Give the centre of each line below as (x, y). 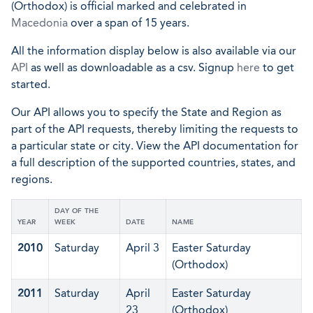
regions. (32, 179)
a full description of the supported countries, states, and (153, 162)
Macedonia (39, 23)
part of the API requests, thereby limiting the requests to (155, 129)
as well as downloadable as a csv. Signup (132, 67)
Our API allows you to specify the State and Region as (146, 112)
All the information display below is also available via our (154, 51)
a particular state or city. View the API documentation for (155, 146)
